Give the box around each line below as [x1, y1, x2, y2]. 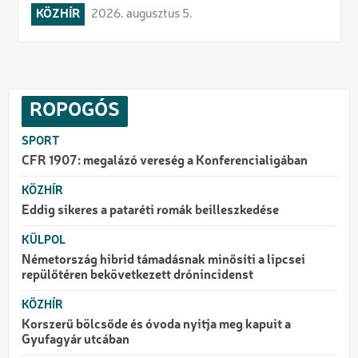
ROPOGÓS [30, 101, 120, 121]
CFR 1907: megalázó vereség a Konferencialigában [22, 155, 308, 169]
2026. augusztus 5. [90, 8, 193, 22]
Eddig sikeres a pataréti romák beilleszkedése [22, 205, 279, 218]
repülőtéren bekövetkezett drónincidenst [22, 269, 253, 283]
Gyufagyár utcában [22, 334, 129, 348]
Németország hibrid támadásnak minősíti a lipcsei [22, 254, 305, 268]
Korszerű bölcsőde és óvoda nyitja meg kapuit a [22, 319, 291, 332]
